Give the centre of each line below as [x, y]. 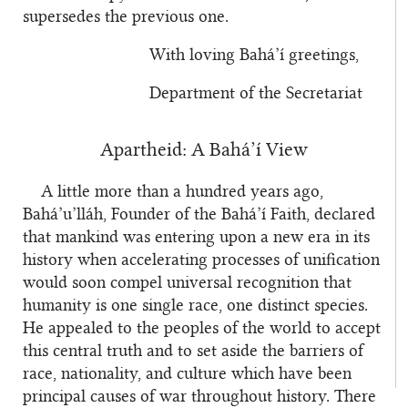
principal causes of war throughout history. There [199, 397]
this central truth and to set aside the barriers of [193, 351]
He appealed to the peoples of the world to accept [202, 328]
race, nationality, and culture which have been [187, 374]
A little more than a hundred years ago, [182, 192]
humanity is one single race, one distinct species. [195, 306]
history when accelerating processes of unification [201, 260]
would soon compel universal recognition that [187, 283]
